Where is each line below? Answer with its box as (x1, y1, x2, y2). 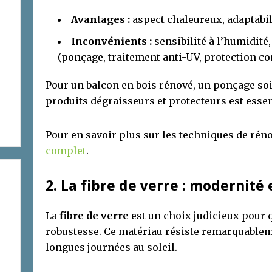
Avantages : (71, 13, 130, 25)
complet (46, 144, 86, 157)
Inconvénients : (71, 35, 152, 47)
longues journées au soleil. (46, 240, 177, 253)
